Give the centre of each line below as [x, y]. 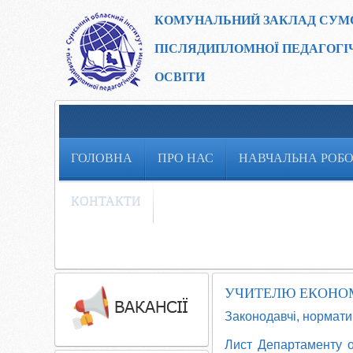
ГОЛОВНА [102, 158]
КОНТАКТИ [106, 201]
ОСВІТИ [180, 77]
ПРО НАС [186, 158]
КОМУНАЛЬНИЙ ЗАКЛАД [237, 20]
